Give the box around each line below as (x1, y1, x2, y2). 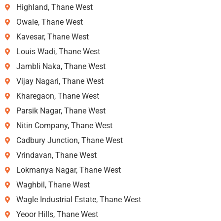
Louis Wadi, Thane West (16, 46, 100, 56)
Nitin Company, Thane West (16, 120, 112, 130)
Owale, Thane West (16, 17, 83, 27)
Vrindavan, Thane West (16, 150, 97, 160)
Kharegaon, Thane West (16, 91, 99, 101)
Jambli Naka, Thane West (16, 61, 106, 71)
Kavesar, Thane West (16, 32, 89, 41)
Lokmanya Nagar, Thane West (16, 165, 121, 175)
